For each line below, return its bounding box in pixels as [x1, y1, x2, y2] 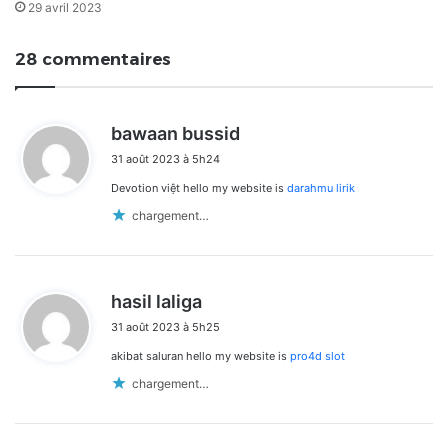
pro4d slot [290, 349, 345, 364]
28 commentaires [15, 49, 171, 70]
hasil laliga [111, 291, 202, 313]
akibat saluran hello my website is [111, 349, 290, 364]
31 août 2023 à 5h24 [111, 152, 220, 167]
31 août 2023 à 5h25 [111, 320, 220, 335]
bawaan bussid [111, 123, 240, 145]
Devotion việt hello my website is [111, 181, 287, 196]
